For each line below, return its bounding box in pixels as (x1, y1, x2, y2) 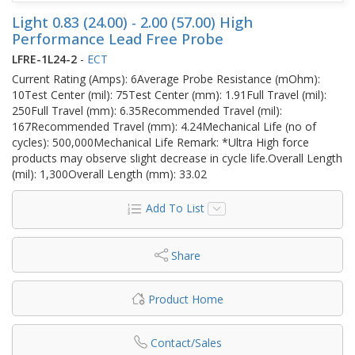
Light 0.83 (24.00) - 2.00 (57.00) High (12, 12, 253, 32)
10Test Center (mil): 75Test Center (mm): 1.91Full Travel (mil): (12, 86, 326, 102)
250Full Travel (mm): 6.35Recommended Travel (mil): (12, 102, 282, 118)
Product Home (148, 291, 223, 307)
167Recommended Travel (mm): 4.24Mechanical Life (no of (12, 118, 316, 134)
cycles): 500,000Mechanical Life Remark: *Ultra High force (12, 134, 309, 150)
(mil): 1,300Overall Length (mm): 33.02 (12, 166, 207, 181)
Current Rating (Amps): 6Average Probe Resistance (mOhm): (12, 71, 320, 86)
